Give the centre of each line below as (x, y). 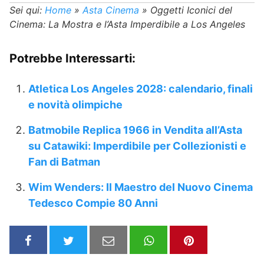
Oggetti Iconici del (191, 10)
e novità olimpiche (75, 105)
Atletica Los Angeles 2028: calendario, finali (141, 89)
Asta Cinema (111, 10)
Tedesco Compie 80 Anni (93, 203)
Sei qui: (26, 10)
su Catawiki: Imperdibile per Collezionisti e (137, 146)
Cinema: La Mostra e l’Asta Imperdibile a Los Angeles (127, 24)
